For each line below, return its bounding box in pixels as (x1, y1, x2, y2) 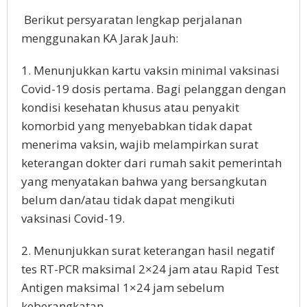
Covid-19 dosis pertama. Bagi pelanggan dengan (21, 81, 286, 97)
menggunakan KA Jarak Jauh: (21, 30, 178, 47)
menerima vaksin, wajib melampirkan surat (21, 136, 258, 153)
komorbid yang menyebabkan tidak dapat (21, 118, 252, 134)
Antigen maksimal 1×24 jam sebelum (21, 280, 224, 296)
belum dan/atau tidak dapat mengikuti (21, 192, 235, 208)
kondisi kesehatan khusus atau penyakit (21, 99, 239, 116)
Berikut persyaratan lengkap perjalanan (21, 12, 242, 28)
